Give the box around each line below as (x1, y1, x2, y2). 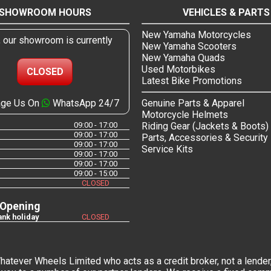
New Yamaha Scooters (142, 40, 237, 52)
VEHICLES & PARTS (183, 6, 270, 18)
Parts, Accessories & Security (142, 131, 268, 143)
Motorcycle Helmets (142, 108, 228, 120)
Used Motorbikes (142, 63, 215, 75)
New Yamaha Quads (142, 51, 225, 64)
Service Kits (142, 143, 193, 155)
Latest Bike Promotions (142, 74, 242, 87)
